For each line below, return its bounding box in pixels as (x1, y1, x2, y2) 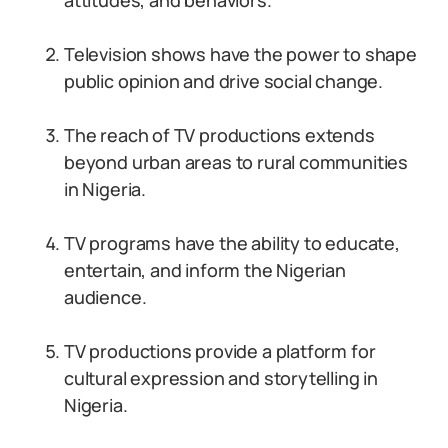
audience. (64, 285, 147, 309)
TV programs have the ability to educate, (64, 231, 400, 255)
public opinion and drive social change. (64, 69, 383, 93)
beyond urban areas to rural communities (64, 150, 408, 174)
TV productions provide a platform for (64, 339, 376, 363)
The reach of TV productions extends (64, 123, 375, 147)
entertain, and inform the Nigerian (64, 258, 346, 282)
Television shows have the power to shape (64, 42, 417, 66)
